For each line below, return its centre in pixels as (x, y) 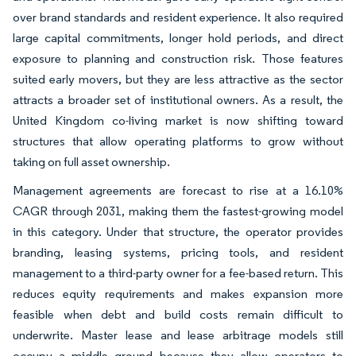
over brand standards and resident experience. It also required (178, 17)
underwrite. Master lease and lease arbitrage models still (178, 335)
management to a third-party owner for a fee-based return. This (178, 273)
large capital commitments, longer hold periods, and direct (178, 37)
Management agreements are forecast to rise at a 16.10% (178, 190)
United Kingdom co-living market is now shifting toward (178, 120)
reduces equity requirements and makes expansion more (178, 293)
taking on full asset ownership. (91, 161)
